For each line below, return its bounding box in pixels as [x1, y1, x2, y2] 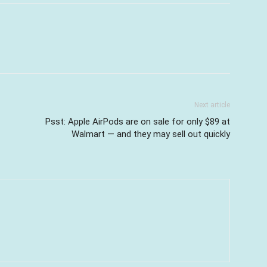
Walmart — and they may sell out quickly [72, 129, 230, 139]
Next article [194, 101, 230, 109]
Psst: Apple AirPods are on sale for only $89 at [45, 116, 230, 127]
